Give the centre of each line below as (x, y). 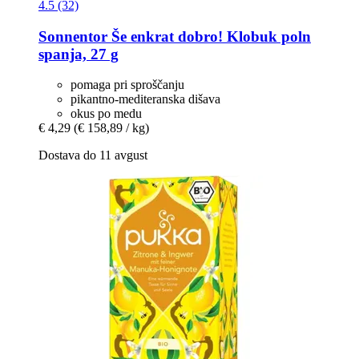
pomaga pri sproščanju (127, 85)
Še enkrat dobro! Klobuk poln (209, 36)
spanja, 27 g (79, 54)
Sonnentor (73, 36)
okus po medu (106, 114)
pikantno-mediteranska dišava (145, 99)
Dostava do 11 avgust (93, 155)
